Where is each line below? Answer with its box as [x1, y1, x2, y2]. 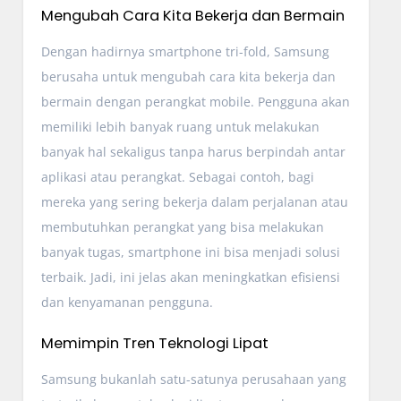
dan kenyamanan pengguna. [40, 293, 213, 311]
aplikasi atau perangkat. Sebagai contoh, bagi [40, 167, 314, 185]
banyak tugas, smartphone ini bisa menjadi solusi [40, 243, 340, 260]
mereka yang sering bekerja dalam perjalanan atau [40, 192, 348, 210]
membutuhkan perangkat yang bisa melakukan [40, 218, 324, 235]
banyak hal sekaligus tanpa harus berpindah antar [40, 142, 346, 160]
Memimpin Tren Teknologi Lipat [40, 332, 269, 354]
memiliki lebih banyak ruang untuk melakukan [40, 117, 320, 135]
